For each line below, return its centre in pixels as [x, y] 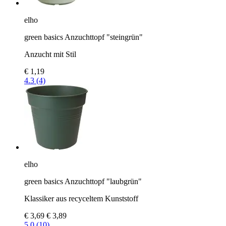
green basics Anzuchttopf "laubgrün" [83, 181]
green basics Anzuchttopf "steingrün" [83, 37]
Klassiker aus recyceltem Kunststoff [81, 198]
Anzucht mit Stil [50, 54]
